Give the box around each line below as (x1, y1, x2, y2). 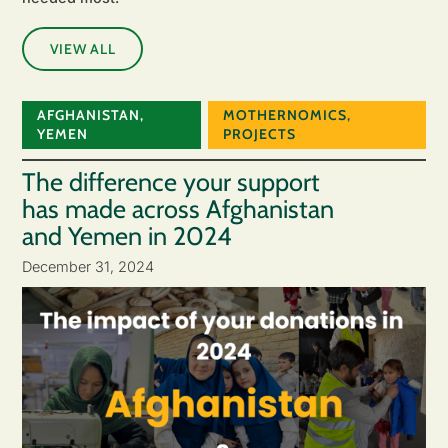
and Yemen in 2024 (21, 220, 232, 251)
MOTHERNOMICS (222, 106, 347, 125)
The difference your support (21, 166, 320, 197)
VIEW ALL (49, 40, 116, 59)
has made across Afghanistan (21, 193, 334, 224)
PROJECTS (222, 125, 296, 144)
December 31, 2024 (21, 257, 154, 275)
